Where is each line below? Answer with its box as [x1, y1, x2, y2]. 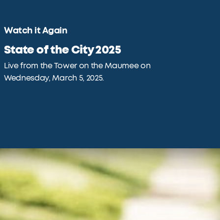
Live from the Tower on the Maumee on [4, 61, 151, 71]
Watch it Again [4, 25, 68, 36]
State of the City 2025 [4, 42, 121, 57]
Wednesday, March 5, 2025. [4, 73, 104, 83]
